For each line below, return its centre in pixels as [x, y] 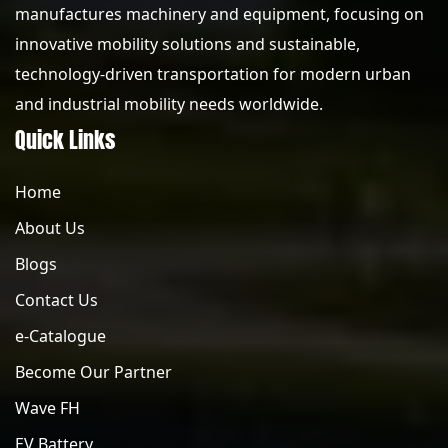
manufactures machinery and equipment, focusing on [219, 14]
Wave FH [47, 408]
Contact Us [56, 300]
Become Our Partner [93, 372]
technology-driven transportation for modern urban [213, 74]
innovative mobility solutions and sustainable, [187, 44]
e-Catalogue [60, 336]
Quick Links [65, 139]
